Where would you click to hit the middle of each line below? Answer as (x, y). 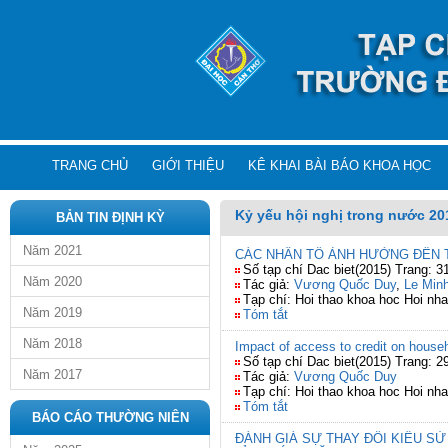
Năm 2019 (52, 312)
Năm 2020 (52, 281)
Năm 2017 (52, 374)
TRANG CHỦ (90, 165)
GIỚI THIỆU (188, 165)
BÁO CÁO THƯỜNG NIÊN (110, 417)
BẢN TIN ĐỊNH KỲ (110, 217)
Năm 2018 (52, 343)
